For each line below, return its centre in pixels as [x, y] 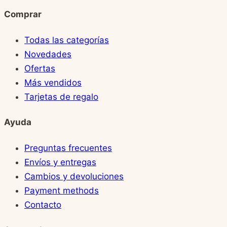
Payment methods [62, 190]
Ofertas [40, 68]
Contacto [43, 204]
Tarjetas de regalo [61, 97]
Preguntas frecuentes [68, 148]
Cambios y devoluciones [74, 176]
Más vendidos [53, 82]
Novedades [48, 54]
